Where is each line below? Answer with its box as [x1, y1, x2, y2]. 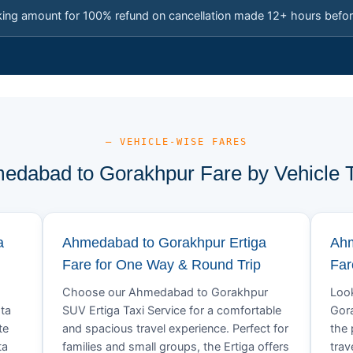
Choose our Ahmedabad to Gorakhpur [62, 285, 268, 299]
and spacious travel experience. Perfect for [62, 321, 288, 336]
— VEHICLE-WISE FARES [106, 136, 247, 147]
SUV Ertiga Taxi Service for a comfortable [62, 303, 281, 318]
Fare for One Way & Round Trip [62, 257, 261, 273]
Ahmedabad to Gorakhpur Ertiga [62, 235, 266, 251]
